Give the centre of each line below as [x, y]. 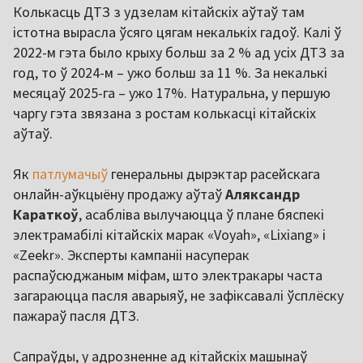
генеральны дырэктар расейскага [214, 173]
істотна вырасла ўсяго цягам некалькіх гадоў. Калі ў [177, 32]
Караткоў [46, 214]
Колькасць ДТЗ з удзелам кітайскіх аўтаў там [159, 11]
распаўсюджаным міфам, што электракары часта [168, 275]
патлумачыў [70, 173]
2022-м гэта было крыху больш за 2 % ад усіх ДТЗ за [179, 52]
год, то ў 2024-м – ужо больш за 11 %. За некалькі [170, 72]
